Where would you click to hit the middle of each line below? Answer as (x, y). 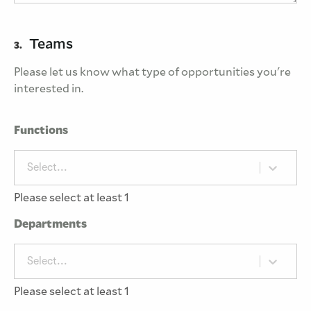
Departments (50, 224)
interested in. (49, 89)
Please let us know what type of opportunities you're (152, 72)
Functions (41, 131)
